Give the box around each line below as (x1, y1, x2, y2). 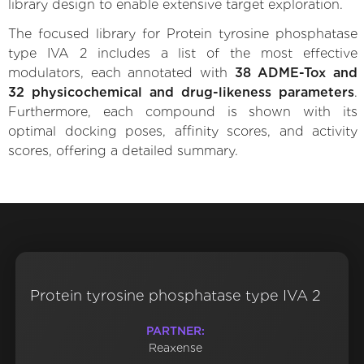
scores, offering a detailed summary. (8, 143, 238, 159)
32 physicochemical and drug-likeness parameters (8, 84, 354, 101)
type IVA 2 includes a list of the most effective (8, 45, 357, 62)
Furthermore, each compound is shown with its (8, 104, 357, 120)
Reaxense (148, 341, 202, 355)
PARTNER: (145, 324, 205, 338)
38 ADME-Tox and (234, 65, 358, 81)
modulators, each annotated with (8, 65, 235, 81)
